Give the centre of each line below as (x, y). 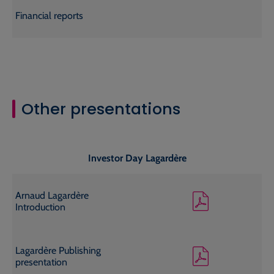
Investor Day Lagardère (137, 158)
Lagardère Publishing (58, 250)
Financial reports (49, 16)
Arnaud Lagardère (52, 195)
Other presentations (101, 109)
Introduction (40, 207)
